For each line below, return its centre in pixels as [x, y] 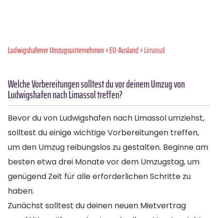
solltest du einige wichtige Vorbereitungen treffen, [103, 132]
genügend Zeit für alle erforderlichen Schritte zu [99, 176]
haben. [21, 191]
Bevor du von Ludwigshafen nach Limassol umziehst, [106, 118]
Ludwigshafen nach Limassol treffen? [65, 94]
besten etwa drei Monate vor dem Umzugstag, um [104, 162]
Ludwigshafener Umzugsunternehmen [56, 50]
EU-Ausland [124, 50]
